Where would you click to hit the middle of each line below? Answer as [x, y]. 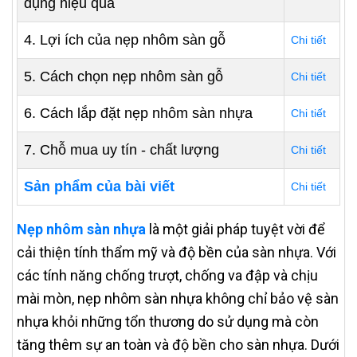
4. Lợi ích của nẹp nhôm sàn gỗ [125, 40]
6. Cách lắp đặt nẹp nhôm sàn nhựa [138, 113]
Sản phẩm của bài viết [99, 186]
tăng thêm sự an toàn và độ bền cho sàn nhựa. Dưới [178, 345]
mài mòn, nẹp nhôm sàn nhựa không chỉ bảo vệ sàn [178, 298]
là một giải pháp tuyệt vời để [235, 229]
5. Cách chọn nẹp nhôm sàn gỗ [124, 76]
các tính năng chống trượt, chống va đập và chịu [167, 275]
